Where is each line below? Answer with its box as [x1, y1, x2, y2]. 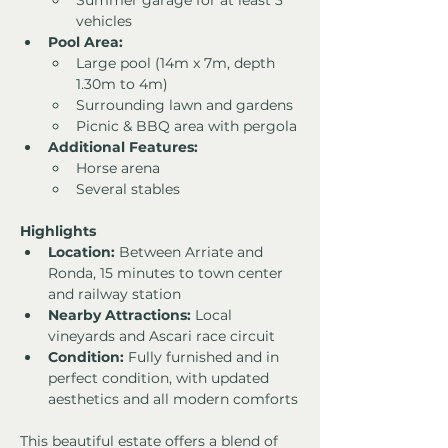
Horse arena [76, 159, 160, 178]
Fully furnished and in [124, 348, 283, 367]
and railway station [48, 285, 181, 304]
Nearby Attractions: [48, 306, 191, 325]
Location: [48, 243, 115, 262]
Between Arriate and [115, 243, 267, 262]
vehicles [76, 12, 132, 31]
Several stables [76, 180, 180, 199]
